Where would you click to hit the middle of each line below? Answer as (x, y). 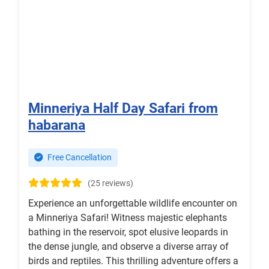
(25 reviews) (110, 184)
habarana (57, 125)
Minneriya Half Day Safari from (123, 108)
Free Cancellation (79, 158)
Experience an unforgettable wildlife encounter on (133, 204)
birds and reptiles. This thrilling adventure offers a (133, 261)
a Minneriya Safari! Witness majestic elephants (128, 218)
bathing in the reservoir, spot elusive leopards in (128, 232)
